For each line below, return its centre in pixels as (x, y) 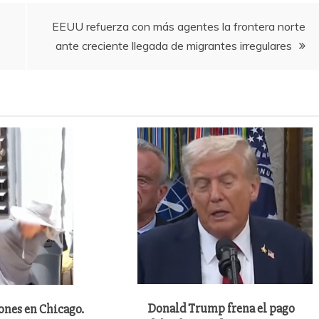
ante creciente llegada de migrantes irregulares (174, 46)
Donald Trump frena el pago (222, 308)
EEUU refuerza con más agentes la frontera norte (179, 27)
